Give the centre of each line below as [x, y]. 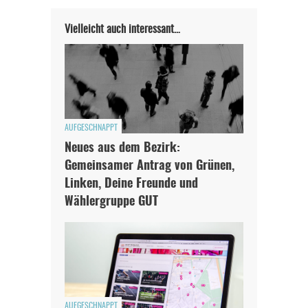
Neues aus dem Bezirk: [122, 148]
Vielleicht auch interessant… [122, 29]
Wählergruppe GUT [111, 202]
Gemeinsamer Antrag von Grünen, [150, 166]
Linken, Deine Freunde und [131, 184]
